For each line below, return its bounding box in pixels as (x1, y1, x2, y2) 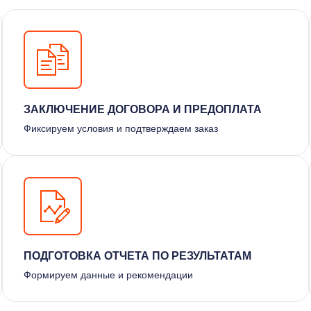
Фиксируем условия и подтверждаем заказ (24, 122, 219, 134)
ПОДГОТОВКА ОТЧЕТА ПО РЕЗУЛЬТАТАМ (24, 249, 252, 262)
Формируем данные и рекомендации (24, 269, 194, 280)
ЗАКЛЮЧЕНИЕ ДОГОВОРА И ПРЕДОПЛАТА (24, 103, 262, 115)
